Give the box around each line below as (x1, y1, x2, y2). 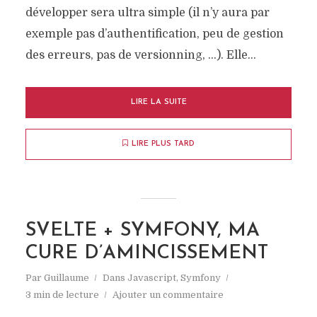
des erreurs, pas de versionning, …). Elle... (25, 49, 256, 62)
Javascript (127, 272, 176, 283)
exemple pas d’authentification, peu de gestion (25, 28, 284, 40)
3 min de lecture (25, 289, 99, 300)
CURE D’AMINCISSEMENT (25, 244, 268, 263)
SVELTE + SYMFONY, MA (25, 221, 260, 241)
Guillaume (43, 272, 89, 283)
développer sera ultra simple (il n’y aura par (25, 6, 270, 19)
